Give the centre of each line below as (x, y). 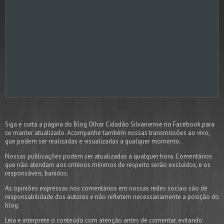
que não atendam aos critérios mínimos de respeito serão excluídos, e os (108, 164)
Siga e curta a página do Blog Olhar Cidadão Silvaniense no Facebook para (110, 124)
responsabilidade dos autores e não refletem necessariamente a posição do (112, 196)
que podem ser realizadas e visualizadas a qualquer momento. (93, 141)
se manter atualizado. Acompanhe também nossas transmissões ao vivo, (107, 132)
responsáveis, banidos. (37, 173)
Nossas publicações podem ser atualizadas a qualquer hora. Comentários (108, 156)
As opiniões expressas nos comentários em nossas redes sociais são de (106, 188)
